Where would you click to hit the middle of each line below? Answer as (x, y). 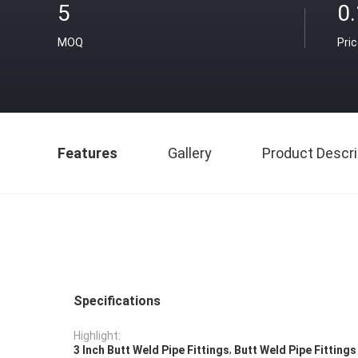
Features (88, 153)
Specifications (117, 301)
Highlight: (97, 336)
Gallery (190, 153)
